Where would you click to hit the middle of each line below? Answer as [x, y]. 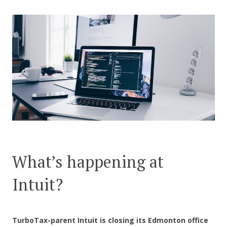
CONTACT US [113, 27]
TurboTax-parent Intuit [55, 220]
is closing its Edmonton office [154, 220]
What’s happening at [88, 162]
